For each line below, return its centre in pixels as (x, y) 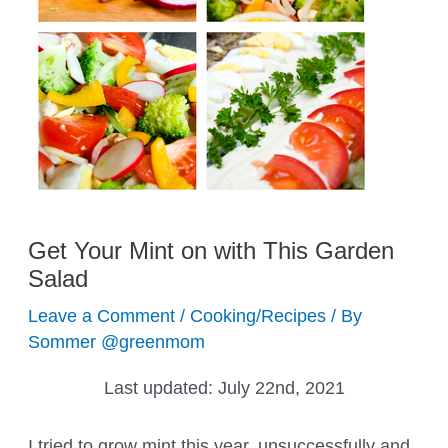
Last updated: (160, 387)
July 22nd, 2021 (281, 387)
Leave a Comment (102, 315)
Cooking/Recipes (258, 315)
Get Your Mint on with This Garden (211, 250)
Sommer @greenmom (117, 341)
